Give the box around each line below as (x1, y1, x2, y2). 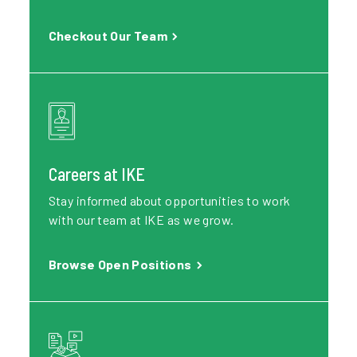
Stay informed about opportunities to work (48, 193, 291, 208)
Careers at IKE (48, 163, 145, 184)
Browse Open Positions (48, 257, 194, 272)
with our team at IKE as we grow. (48, 212, 234, 227)
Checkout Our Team (48, 28, 171, 43)
